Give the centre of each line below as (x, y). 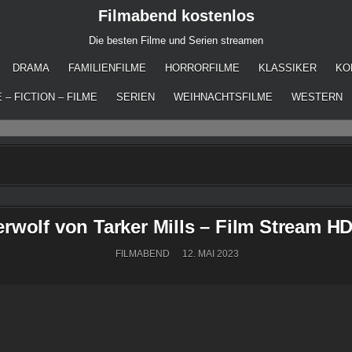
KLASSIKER (288, 68)
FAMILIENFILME (107, 68)
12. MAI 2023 (209, 254)
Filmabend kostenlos (176, 16)
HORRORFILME (202, 68)
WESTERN (317, 97)
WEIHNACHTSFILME (223, 97)
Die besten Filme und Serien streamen (176, 40)
